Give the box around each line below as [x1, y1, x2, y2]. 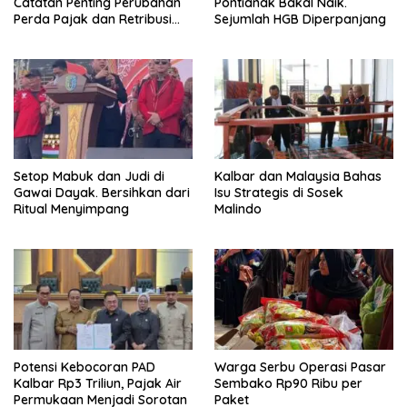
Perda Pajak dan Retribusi [14, 11, 172, 27]
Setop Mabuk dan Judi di [14, 168, 164, 185]
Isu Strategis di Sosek [214, 184, 343, 202]
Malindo [214, 201, 262, 218]
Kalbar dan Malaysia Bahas [214, 168, 382, 185]
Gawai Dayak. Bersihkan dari [14, 184, 190, 202]
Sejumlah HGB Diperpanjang [214, 11, 386, 27]
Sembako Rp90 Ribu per [214, 374, 362, 392]
